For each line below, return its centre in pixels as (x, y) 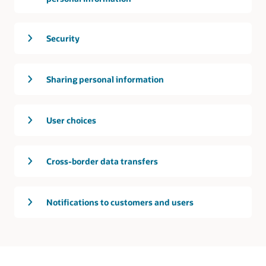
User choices (71, 120)
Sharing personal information (105, 79)
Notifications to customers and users (120, 202)
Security (63, 38)
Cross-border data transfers (102, 161)
